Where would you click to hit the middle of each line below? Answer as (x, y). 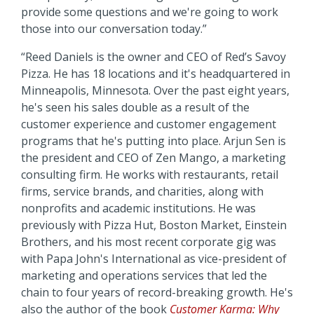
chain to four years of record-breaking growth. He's (157, 292)
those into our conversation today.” (114, 28)
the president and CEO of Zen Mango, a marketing (153, 157)
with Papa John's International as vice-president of (154, 258)
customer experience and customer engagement (149, 124)
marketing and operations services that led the (144, 275)
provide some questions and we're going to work (150, 12)
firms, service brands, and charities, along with (142, 191)
